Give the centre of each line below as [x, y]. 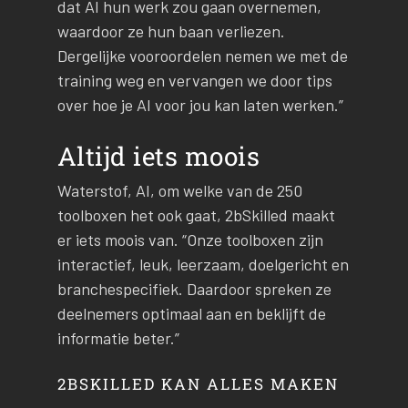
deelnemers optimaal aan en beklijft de [191, 313]
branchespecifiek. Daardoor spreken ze [194, 288]
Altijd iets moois [158, 156]
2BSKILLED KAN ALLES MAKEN [198, 384]
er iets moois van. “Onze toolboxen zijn [190, 239]
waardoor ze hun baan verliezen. [171, 31]
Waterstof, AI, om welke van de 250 [179, 190]
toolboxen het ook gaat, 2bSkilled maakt [196, 214]
